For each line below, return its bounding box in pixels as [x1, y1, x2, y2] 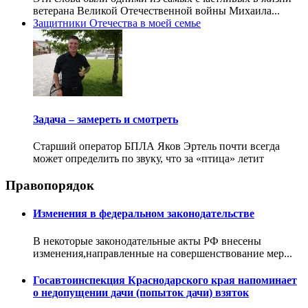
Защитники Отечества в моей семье [33, 16, 201, 29]
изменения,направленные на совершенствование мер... [33, 247, 292, 259]
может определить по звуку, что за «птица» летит [33, 153, 264, 165]
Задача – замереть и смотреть [33, 113, 178, 125]
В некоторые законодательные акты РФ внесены [33, 234, 261, 247]
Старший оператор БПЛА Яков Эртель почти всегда [33, 140, 280, 153]
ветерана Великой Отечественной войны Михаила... [33, 4, 280, 16]
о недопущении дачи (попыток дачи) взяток [33, 286, 249, 298]
